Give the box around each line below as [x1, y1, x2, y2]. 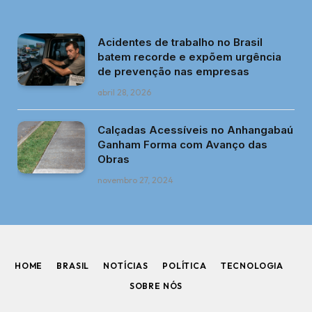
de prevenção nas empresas [97, 65, 249, 79]
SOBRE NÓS [129, 281, 183, 292]
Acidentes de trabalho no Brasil [97, 36, 263, 49]
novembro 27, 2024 [97, 175, 173, 186]
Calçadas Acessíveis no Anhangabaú [97, 123, 293, 137]
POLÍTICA [162, 260, 207, 272]
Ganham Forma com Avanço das [97, 138, 267, 152]
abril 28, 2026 [97, 87, 151, 98]
